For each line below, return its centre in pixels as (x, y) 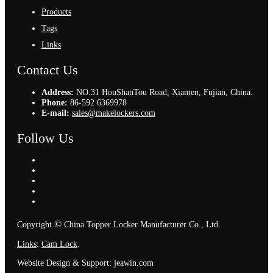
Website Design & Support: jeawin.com (85, 262)
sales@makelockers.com (114, 112)
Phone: (55, 102)
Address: (58, 92)
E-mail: (55, 112)
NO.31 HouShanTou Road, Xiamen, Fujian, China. (163, 92)
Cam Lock (59, 243)
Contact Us (48, 70)
